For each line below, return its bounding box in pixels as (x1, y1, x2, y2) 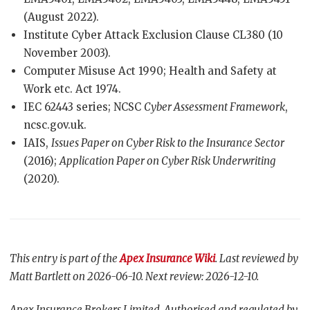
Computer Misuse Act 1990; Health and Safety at (24, 64, 277, 77)
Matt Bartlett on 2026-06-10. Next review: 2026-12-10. (10, 270, 259, 283)
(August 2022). (24, 10, 99, 24)
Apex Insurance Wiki (120, 252, 215, 265)
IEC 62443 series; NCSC (24, 100, 144, 113)
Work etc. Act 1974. (24, 82, 121, 95)
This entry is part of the (10, 252, 120, 265)
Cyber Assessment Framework (144, 100, 285, 113)
